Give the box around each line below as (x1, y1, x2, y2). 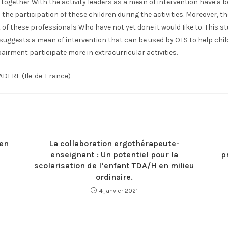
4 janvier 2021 (99, 187, 138, 194)
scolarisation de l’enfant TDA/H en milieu (34, 161, 194, 170)
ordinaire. (95, 172, 133, 182)
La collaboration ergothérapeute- (49, 138, 179, 148)
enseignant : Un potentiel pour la (50, 150, 178, 159)
